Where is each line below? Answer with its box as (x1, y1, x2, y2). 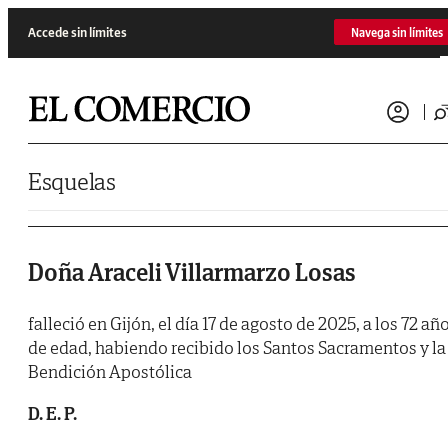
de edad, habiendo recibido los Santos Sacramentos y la (28, 336, 446, 360)
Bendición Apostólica (28, 360, 192, 384)
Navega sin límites (351, 24, 443, 40)
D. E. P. (28, 402, 77, 426)
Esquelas (28, 166, 116, 197)
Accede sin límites (28, 23, 127, 41)
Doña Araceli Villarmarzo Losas (28, 257, 356, 289)
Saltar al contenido (7, 7, 102, 22)
